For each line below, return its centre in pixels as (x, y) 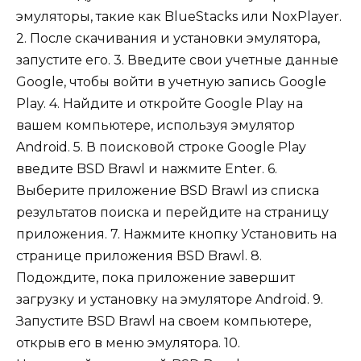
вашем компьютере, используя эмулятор (156, 126)
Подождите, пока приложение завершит (156, 278)
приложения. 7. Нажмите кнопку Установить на (176, 234)
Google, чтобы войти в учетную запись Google (171, 82)
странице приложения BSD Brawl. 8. (139, 256)
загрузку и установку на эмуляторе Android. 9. (170, 300)
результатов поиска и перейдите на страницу (172, 213)
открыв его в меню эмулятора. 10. (128, 343)
